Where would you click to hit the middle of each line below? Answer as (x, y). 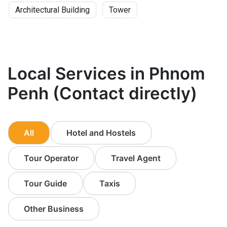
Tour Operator (51, 158)
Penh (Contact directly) (102, 93)
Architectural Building (52, 10)
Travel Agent (136, 158)
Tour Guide (45, 183)
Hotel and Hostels (101, 133)
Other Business (54, 209)
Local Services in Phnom (106, 73)
